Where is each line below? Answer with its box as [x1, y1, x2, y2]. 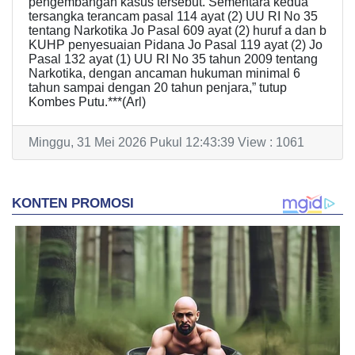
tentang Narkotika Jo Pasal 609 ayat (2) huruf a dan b [29, 24, 326, 38]
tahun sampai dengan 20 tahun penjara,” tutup [29, 81, 287, 95]
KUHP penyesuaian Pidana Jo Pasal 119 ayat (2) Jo [29, 38, 323, 52]
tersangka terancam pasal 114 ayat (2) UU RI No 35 [29, 10, 318, 24]
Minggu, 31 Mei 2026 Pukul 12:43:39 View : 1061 [29, 136, 304, 150]
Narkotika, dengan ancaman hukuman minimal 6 [29, 67, 300, 81]
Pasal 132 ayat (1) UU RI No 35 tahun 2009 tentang [29, 52, 318, 67]
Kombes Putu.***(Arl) [29, 95, 146, 109]
